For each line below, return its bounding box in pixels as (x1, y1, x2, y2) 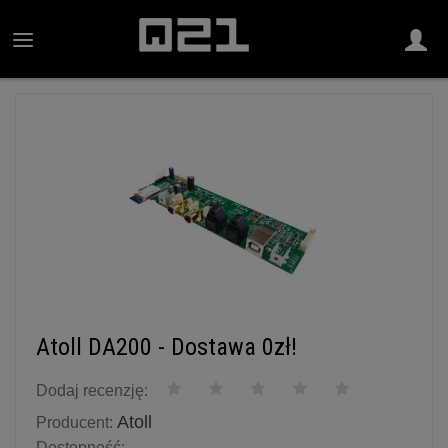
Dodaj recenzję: (36, 382, 148, 399)
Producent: (36, 414, 113, 431)
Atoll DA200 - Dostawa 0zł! (36, 332, 297, 361)
